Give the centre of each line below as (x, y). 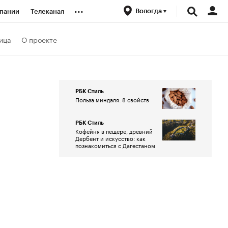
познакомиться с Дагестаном (115, 145)
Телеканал (47, 11)
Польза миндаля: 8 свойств (112, 99)
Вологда (149, 11)
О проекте (39, 39)
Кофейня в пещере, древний (114, 131)
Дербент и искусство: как (110, 138)
